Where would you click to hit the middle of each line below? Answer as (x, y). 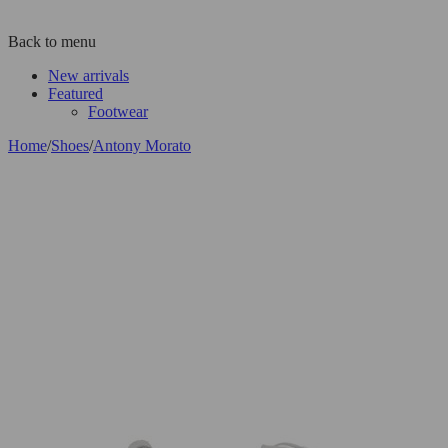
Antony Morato (142, 145)
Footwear (118, 111)
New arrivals (88, 75)
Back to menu (52, 41)
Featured (75, 93)
